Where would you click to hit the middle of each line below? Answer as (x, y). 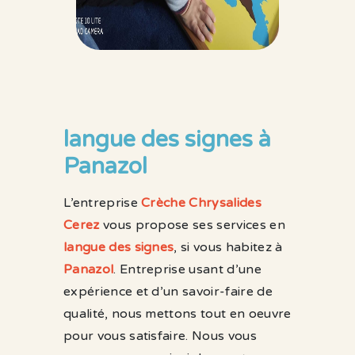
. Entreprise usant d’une (187, 269)
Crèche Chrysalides (201, 203)
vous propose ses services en (192, 225)
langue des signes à (167, 139)
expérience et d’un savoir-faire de (168, 292)
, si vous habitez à (228, 247)
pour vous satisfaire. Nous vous (160, 336)
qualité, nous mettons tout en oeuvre (177, 314)
